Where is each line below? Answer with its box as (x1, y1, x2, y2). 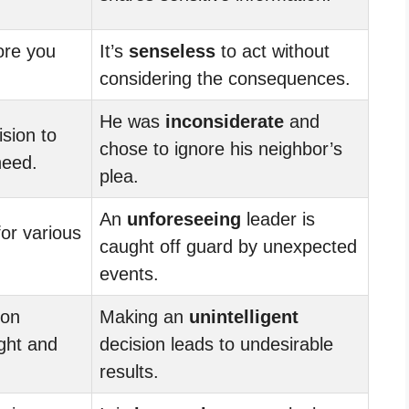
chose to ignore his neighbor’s (100, 138, 342, 159)
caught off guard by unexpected (100, 236, 357, 257)
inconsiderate (165, 110, 284, 131)
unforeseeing (127, 208, 241, 229)
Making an (100, 306, 189, 327)
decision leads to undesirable (100, 333, 333, 354)
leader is (241, 208, 315, 229)
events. (100, 263, 159, 284)
